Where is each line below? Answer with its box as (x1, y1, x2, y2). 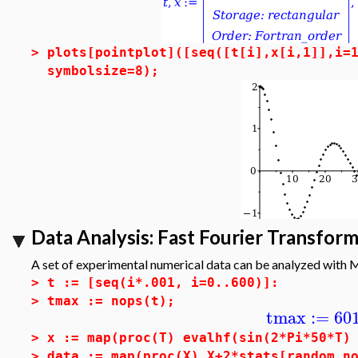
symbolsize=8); (47, 63, 159, 78)
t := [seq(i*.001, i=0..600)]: (47, 275, 279, 290)
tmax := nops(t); (47, 293, 175, 308)
